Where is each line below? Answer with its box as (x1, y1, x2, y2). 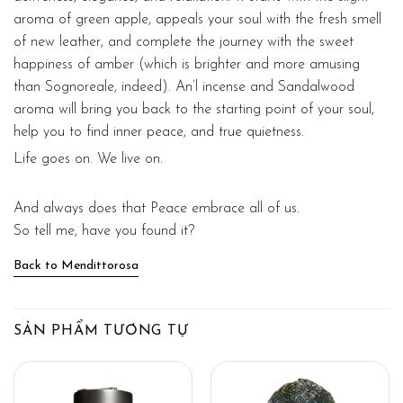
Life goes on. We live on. (13, 151, 163, 166)
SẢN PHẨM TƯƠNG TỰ (13, 323, 189, 338)
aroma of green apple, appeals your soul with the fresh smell (13, 12, 381, 27)
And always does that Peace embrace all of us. (13, 201, 300, 216)
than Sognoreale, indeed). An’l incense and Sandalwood (13, 79, 354, 94)
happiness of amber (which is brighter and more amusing (13, 57, 360, 72)
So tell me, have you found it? (13, 223, 194, 238)
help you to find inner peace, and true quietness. (13, 124, 304, 139)
